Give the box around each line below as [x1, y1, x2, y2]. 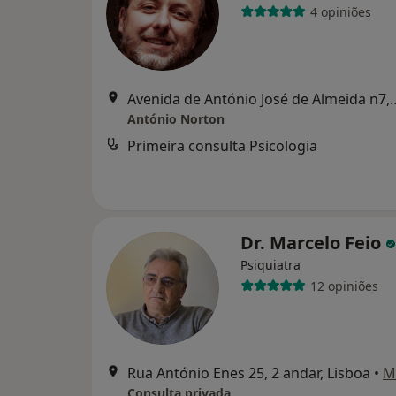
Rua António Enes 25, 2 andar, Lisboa [127, 363, 370, 384]
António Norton [127, 110, 225, 128]
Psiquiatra [240, 256, 301, 274]
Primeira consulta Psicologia [127, 136, 317, 156]
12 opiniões [309, 277, 378, 294]
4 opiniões [309, 3, 371, 20]
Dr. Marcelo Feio [240, 231, 385, 255]
